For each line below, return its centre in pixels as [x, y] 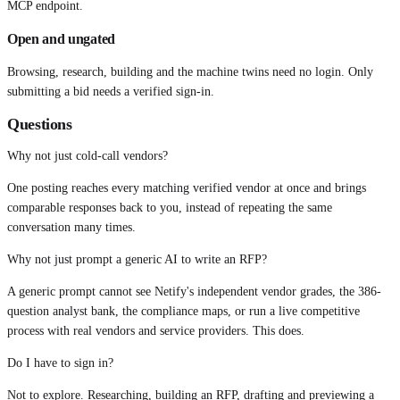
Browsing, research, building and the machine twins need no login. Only [190, 72]
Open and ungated [61, 39]
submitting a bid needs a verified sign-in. [111, 92]
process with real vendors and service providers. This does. [156, 331]
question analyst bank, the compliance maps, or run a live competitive [183, 312]
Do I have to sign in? [60, 363]
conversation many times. [71, 228]
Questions [40, 125]
